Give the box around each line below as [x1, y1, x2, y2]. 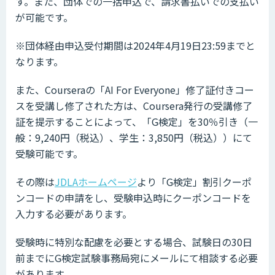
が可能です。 [15, 9, 73, 25]
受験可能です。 [15, 145, 83, 161]
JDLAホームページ [55, 174, 137, 189]
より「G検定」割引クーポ [137, 174, 252, 189]
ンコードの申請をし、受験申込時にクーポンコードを [15, 190, 251, 205]
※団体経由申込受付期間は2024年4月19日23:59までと [15, 37, 255, 53]
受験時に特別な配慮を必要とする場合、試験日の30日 [15, 234, 252, 249]
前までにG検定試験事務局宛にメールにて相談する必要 [15, 250, 258, 265]
